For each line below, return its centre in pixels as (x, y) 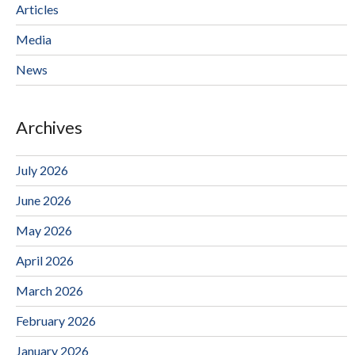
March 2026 (50, 290)
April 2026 (45, 260)
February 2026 (56, 320)
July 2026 (42, 170)
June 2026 (44, 200)
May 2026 (44, 230)
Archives (49, 127)
